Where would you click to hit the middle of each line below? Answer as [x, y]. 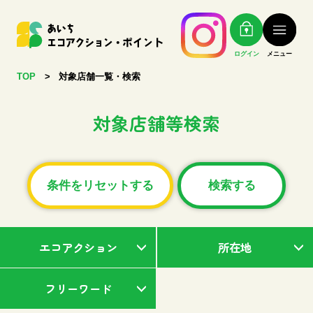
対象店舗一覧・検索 [100, 77]
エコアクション [78, 248]
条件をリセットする [101, 185]
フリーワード [78, 288]
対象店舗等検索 [156, 122]
